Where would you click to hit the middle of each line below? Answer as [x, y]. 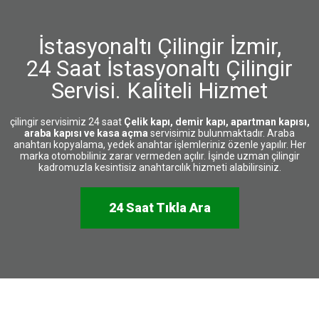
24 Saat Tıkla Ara [159, 208]
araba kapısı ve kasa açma [86, 133]
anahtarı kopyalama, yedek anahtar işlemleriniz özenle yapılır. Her [159, 145]
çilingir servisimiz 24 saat [67, 122]
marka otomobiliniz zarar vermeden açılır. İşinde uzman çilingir [159, 156]
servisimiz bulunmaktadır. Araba [221, 133]
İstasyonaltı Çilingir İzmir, [159, 47]
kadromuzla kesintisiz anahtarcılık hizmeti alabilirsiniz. [159, 167]
